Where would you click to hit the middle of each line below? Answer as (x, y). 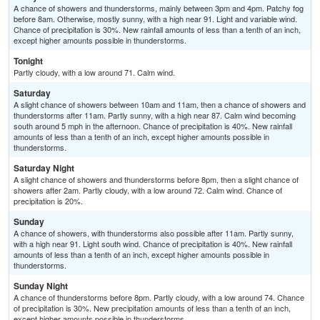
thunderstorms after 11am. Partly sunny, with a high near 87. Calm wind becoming (155, 115)
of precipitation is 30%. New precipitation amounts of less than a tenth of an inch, (152, 308)
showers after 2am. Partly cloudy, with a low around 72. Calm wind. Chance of (148, 190)
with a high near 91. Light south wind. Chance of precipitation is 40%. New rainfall (153, 244)
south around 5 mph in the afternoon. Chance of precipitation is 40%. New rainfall (153, 126)
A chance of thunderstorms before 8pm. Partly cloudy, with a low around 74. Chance (159, 297)
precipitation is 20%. (48, 201)
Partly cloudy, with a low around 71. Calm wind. (94, 72)
